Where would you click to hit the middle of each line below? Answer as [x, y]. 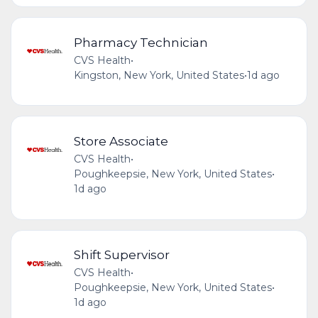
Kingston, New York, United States [159, 75]
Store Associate [121, 141]
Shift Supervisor [121, 255]
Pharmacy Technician [141, 42]
